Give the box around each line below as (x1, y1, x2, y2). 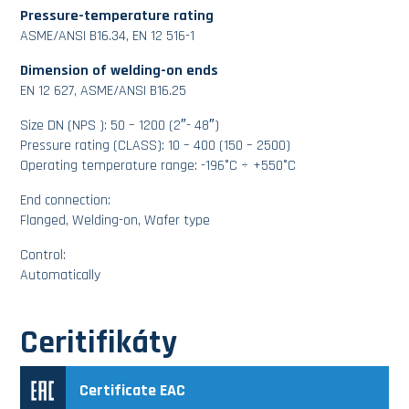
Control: (20, 246, 67, 266)
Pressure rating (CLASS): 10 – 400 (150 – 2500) (20, 136, 291, 156)
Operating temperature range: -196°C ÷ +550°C (20, 156, 297, 176)
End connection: (20, 191, 111, 211)
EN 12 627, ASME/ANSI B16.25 (20, 81, 187, 101)
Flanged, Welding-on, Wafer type (20, 211, 211, 231)
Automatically (20, 266, 101, 286)
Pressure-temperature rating (20, 6, 215, 26)
